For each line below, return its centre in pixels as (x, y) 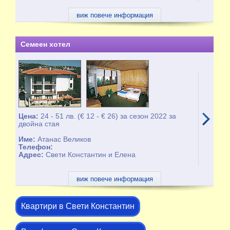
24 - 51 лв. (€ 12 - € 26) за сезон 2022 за (109, 116)
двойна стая (39, 124)
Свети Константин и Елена (91, 155)
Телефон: (36, 147)
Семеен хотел (45, 44)
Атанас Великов (64, 139)
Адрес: (32, 155)
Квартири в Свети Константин (78, 206)
